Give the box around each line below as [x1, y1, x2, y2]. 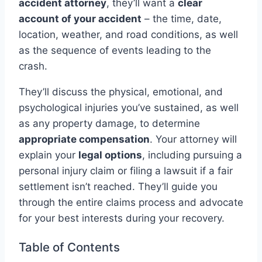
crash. [19, 60, 50, 73]
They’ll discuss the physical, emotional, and [19, 86, 223, 98]
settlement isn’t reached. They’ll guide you [19, 181, 218, 193]
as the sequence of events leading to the [19, 44, 211, 57]
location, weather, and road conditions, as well [19, 29, 238, 41]
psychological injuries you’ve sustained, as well [19, 102, 239, 114]
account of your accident [19, 13, 142, 25]
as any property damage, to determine [19, 118, 200, 130]
